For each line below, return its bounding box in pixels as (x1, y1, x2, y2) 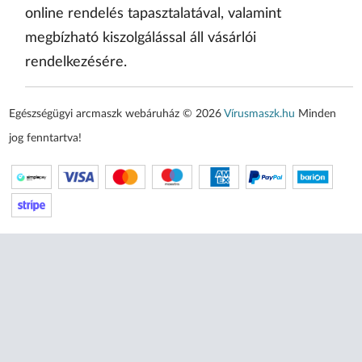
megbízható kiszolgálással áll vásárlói (24, 31, 256, 46)
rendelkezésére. (24, 55, 127, 70)
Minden (295, 108, 337, 120)
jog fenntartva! (9, 133, 82, 145)
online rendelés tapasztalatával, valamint (24, 6, 281, 22)
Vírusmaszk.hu (224, 108, 296, 120)
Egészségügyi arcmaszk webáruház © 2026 (9, 108, 225, 120)
